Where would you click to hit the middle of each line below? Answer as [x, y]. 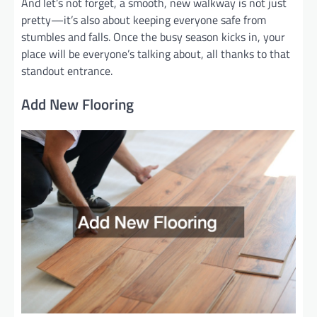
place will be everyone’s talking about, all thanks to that [156, 53]
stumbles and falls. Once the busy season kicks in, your [153, 36]
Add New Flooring [77, 104]
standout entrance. [67, 70]
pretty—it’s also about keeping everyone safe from [144, 19]
